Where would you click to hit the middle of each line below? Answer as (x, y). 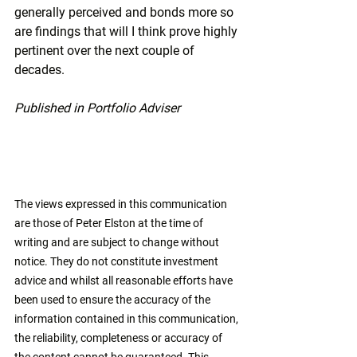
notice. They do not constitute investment (118, 261)
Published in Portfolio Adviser (97, 108)
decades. (39, 70)
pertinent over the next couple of (106, 51)
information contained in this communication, (127, 319)
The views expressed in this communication (122, 204)
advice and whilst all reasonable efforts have (125, 280)
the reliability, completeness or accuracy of (120, 338)
